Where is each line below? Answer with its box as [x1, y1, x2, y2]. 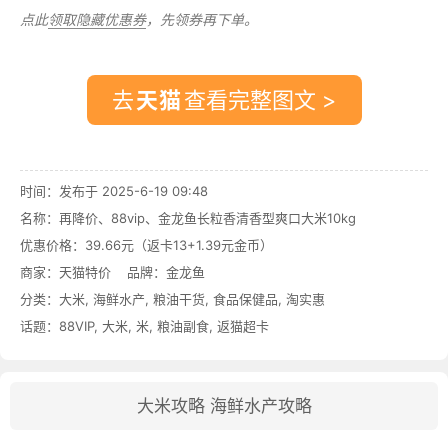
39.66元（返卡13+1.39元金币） [85, 236, 273, 253]
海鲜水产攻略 [209, 395, 312, 416]
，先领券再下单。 [146, 10, 258, 28]
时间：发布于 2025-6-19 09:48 [20, 182, 208, 199]
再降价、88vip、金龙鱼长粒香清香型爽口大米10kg [59, 209, 356, 226]
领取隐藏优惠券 [48, 10, 146, 28]
